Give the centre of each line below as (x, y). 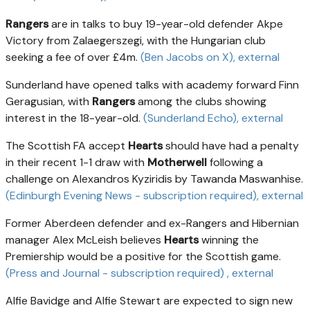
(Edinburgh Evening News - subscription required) (131, 196)
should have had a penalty (231, 146)
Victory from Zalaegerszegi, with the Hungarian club (136, 41)
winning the (229, 240)
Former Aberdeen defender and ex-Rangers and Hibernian (152, 224)
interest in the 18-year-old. (74, 118)
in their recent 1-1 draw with (76, 163)
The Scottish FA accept (67, 146)
